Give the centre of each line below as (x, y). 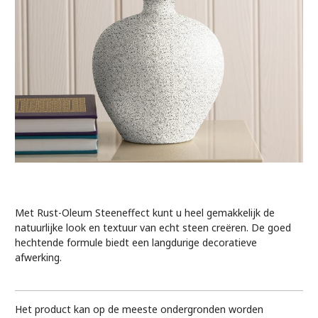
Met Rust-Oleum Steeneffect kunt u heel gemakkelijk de (145, 213)
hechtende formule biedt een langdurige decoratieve (136, 243)
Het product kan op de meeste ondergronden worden (139, 309)
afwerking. (38, 258)
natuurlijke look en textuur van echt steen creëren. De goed (153, 228)
